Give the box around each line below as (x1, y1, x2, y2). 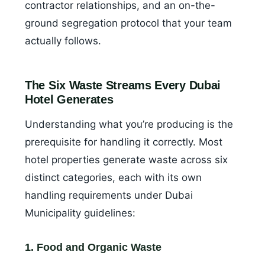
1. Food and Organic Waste (25, 241, 161, 254)
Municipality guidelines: (25, 207, 135, 219)
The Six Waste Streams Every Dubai (25, 79, 221, 92)
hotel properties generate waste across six (25, 154, 228, 166)
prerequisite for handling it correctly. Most (25, 136, 222, 148)
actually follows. (25, 35, 101, 47)
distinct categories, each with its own (25, 172, 202, 184)
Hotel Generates (25, 93, 114, 106)
